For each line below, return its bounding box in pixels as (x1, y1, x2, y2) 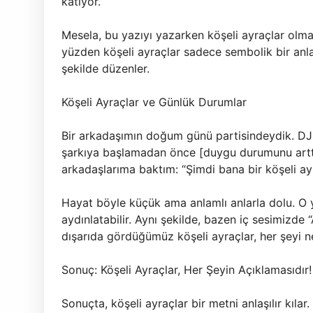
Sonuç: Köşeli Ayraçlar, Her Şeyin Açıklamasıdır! (61, 263, 312, 277)
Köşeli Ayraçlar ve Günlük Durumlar (61, 95, 247, 109)
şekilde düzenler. (61, 61, 150, 75)
